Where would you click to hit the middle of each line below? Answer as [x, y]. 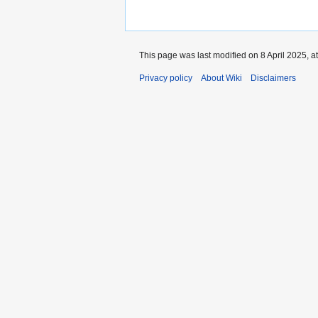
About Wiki [221, 78]
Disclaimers [273, 78]
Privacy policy [166, 78]
